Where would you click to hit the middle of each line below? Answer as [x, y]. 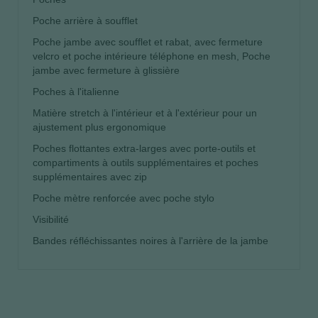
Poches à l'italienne [76, 91]
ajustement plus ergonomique [99, 127]
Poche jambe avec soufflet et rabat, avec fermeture [148, 42]
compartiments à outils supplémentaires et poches [146, 162]
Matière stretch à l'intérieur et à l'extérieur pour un [145, 113]
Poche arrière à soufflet [85, 20]
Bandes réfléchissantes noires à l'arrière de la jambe [150, 240]
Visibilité [51, 219]
